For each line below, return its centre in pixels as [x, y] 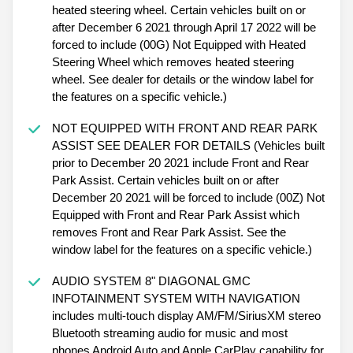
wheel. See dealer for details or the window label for [182, 79]
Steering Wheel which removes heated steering [173, 61]
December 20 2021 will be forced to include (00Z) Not [188, 197]
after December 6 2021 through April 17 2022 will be [184, 27]
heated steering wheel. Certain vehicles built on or [178, 9]
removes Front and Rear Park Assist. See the [169, 232]
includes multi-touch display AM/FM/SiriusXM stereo [186, 315]
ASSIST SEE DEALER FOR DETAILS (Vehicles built [188, 145]
